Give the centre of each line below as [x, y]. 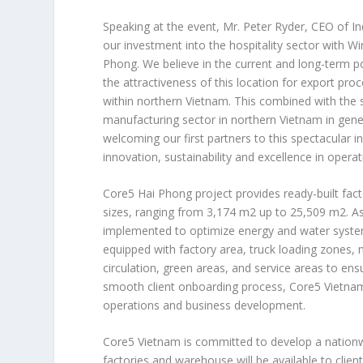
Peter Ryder [274, 26]
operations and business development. [205, 305]
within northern [145, 100]
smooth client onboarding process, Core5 [214, 286]
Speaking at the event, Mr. [173, 26]
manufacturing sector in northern [192, 119]
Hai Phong [165, 193]
